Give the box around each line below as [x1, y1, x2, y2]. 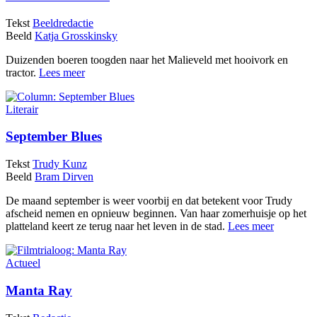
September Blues [6, 129, 102, 144]
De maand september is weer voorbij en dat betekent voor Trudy [6, 195, 292, 207]
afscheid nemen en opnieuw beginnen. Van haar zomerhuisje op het [6, 207, 306, 220]
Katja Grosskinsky [35, 29, 117, 42]
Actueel [6, 257, 40, 270]
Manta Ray [6, 282, 72, 298]
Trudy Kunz [33, 158, 87, 171]
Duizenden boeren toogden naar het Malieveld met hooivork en [6, 53, 288, 66]
